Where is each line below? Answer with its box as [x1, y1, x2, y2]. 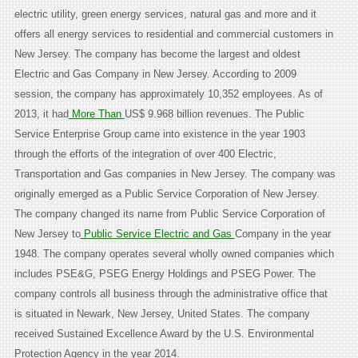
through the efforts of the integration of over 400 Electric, [14, 148, 276, 161]
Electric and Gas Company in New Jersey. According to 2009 [14, 68, 296, 81]
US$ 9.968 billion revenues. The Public [124, 108, 304, 121]
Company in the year [234, 228, 331, 241]
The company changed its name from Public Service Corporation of [14, 208, 325, 221]
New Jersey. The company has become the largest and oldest [14, 48, 300, 61]
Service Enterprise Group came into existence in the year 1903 [14, 128, 305, 141]
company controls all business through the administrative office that [14, 288, 328, 300]
